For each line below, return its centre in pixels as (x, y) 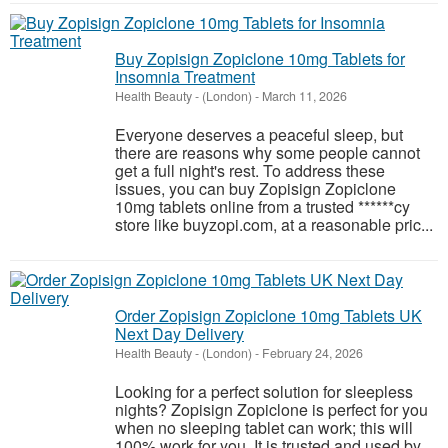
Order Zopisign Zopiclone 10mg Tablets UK (268, 315)
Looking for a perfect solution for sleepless (264, 391)
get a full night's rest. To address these (250, 170)
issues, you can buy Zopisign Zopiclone (255, 188)
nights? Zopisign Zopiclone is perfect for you (271, 409)
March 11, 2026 (303, 96)
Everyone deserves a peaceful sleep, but (259, 134)
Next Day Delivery (179, 333)
